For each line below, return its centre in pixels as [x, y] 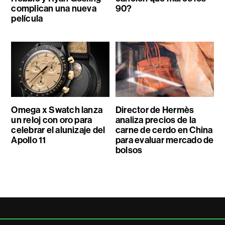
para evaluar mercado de [164, 140]
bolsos [129, 150]
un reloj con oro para [52, 120]
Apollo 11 [29, 140]
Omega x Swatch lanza [57, 110]
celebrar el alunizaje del [58, 130]
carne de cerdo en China [164, 130]
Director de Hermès [155, 110]
